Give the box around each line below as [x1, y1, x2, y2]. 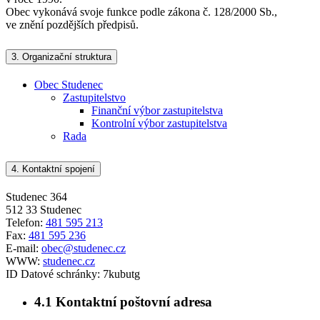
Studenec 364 [6, 191, 67, 204]
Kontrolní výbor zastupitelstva [91, 117, 227, 130]
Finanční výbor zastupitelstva [91, 104, 223, 117]
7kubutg [103, 268, 140, 281]
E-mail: [6, 242, 41, 255]
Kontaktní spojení [19, 164, 95, 175]
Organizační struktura [19, 51, 111, 63]
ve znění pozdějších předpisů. [6, 18, 139, 31]
